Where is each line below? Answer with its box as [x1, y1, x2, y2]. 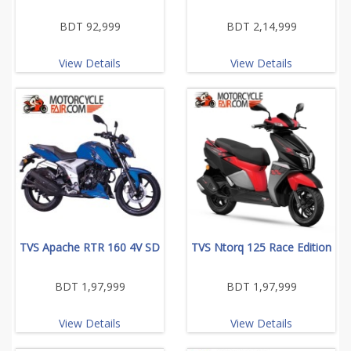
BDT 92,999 [59, 18, 121, 34]
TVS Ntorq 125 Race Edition [191, 239, 331, 255]
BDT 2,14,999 [226, 18, 297, 34]
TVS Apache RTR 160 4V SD [20, 239, 160, 255]
